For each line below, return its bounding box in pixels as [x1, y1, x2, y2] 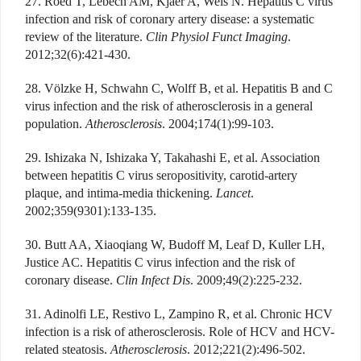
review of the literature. [25, 29, 146, 44]
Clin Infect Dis [116, 272, 190, 287]
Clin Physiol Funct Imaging [146, 29, 288, 44]
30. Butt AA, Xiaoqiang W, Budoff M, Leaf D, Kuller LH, [25, 237, 325, 251]
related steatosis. [25, 342, 110, 356]
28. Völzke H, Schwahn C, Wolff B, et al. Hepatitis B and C [25, 81, 333, 95]
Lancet [216, 185, 251, 200]
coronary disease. [25, 272, 116, 287]
